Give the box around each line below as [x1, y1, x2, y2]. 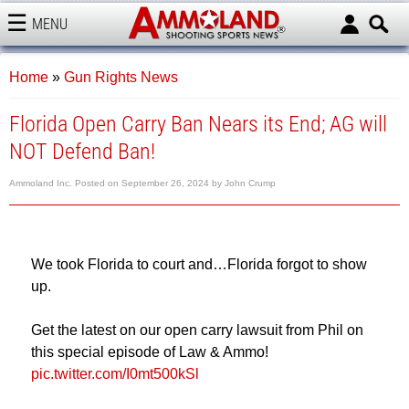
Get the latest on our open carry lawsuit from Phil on [31, 322, 363, 338]
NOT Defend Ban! [9, 139, 155, 164]
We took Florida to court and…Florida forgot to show [31, 257, 367, 272]
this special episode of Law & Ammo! [31, 344, 268, 360]
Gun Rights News [64, 69, 178, 85]
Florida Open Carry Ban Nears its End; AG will [9, 111, 387, 137]
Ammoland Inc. [9, 178, 72, 188]
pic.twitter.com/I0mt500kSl [31, 366, 199, 382]
